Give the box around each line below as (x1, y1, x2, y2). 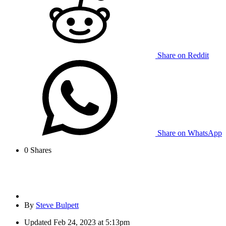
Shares (28, 146, 51, 155)
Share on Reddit (157, 51, 209, 60)
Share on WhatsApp (157, 129, 222, 138)
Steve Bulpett (36, 201, 79, 210)
